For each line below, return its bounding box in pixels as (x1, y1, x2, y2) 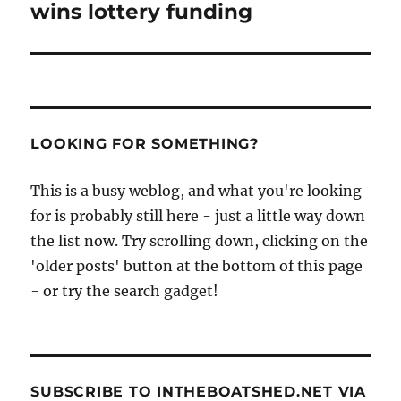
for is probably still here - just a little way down (30, 207, 366, 226)
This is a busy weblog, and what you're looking (30, 182, 363, 200)
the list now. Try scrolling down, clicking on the (30, 232, 369, 251)
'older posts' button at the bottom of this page (30, 257, 363, 276)
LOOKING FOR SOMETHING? (30, 135, 259, 153)
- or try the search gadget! (30, 282, 219, 301)
